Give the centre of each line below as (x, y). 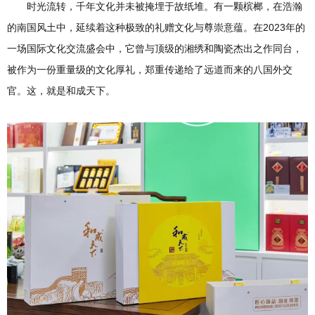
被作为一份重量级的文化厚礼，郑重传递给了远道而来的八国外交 (150, 70)
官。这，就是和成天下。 (61, 91)
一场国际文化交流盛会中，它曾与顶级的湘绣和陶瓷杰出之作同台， (155, 49)
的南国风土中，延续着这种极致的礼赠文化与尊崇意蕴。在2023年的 (156, 27)
